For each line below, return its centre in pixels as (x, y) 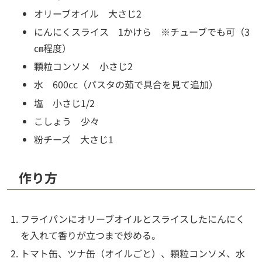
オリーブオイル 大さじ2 (88, 13)
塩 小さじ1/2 (65, 103)
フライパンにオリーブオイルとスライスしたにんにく (133, 219)
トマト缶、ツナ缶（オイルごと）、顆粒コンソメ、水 (133, 254)
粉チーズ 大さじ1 (74, 139)
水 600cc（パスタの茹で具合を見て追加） (126, 85)
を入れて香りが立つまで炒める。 (91, 235)
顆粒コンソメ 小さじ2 (84, 66)
